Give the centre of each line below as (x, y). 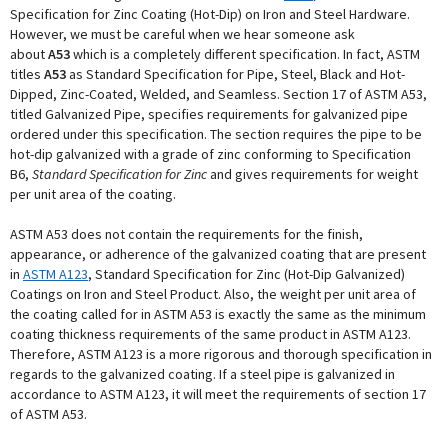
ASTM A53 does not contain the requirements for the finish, (186, 234)
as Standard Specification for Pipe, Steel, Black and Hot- (235, 74)
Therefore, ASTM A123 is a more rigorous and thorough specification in (221, 354)
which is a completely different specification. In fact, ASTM (245, 54)
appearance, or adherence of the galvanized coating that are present (218, 254)
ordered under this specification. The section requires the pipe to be (216, 134)
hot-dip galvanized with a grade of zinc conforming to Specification (210, 154)
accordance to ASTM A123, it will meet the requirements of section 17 (218, 394)
